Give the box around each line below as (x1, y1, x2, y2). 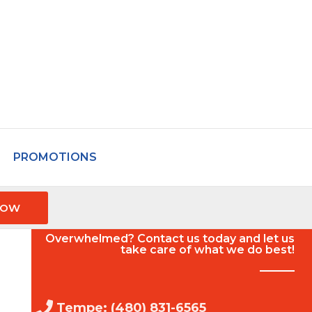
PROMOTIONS (13, 150, 97, 164)
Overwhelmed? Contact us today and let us (45, 231, 295, 245)
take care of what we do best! (120, 242, 295, 256)
